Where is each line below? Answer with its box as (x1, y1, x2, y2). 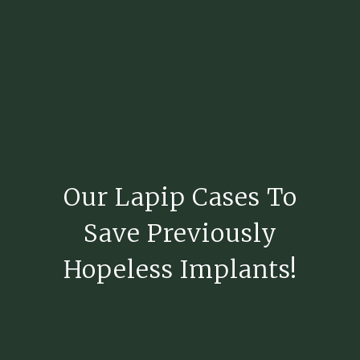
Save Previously (83, 218, 277, 249)
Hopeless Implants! (63, 254, 297, 285)
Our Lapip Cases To (63, 182, 297, 213)
